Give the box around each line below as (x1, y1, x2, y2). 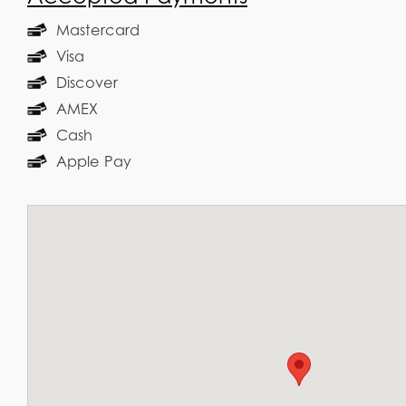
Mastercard (56, 20, 140, 39)
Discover (56, 72, 118, 92)
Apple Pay (56, 151, 131, 170)
